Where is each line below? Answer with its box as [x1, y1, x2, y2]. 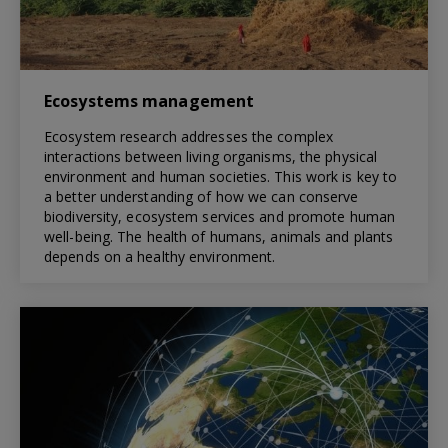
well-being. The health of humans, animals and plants [44, 226, 394, 246]
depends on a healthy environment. [44, 246, 276, 266]
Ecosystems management [44, 89, 255, 112]
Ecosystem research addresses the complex [44, 126, 334, 146]
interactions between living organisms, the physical [44, 146, 378, 166]
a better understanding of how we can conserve [44, 186, 359, 206]
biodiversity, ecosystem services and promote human [44, 206, 396, 226]
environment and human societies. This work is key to [44, 166, 398, 186]
